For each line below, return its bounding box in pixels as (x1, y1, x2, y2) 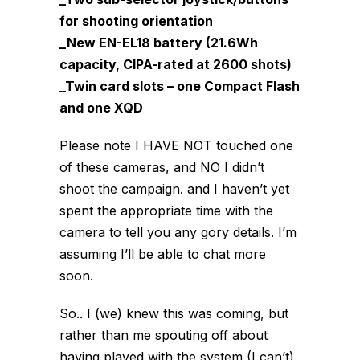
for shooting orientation (59, 13, 213, 29)
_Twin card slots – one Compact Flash (59, 78, 300, 94)
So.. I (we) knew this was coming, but (59, 305, 288, 321)
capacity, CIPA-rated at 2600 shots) (59, 56, 292, 72)
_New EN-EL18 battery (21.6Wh (59, 35, 258, 51)
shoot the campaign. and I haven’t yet (59, 181, 289, 197)
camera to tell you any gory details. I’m (59, 224, 297, 240)
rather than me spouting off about (59, 327, 268, 343)
